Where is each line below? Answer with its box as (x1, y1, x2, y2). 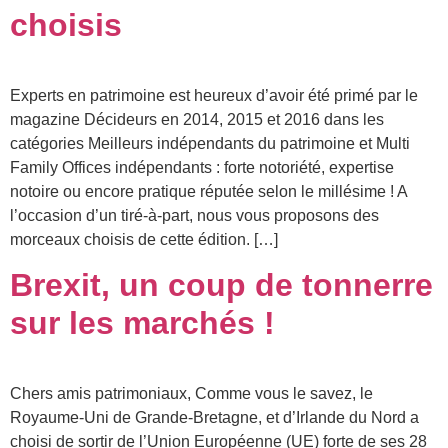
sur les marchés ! (10, 304, 275, 341)
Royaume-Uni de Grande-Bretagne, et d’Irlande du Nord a (10, 408, 419, 426)
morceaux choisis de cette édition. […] (10, 230, 278, 248)
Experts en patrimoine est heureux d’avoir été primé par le (10, 86, 418, 104)
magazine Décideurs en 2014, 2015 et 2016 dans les (10, 110, 384, 128)
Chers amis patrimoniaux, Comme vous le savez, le (10, 384, 373, 402)
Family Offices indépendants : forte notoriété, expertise (10, 158, 394, 176)
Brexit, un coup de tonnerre (10, 266, 433, 303)
